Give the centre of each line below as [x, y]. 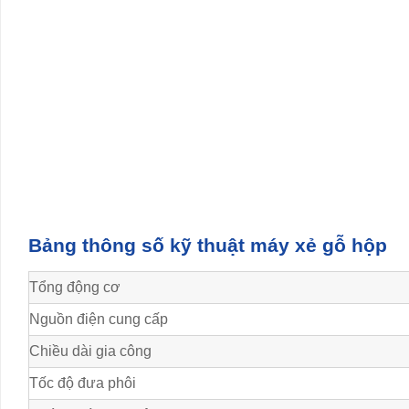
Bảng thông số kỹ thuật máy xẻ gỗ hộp [208, 246]
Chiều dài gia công [90, 351]
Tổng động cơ [75, 288]
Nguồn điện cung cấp [99, 320]
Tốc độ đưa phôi [83, 383]
